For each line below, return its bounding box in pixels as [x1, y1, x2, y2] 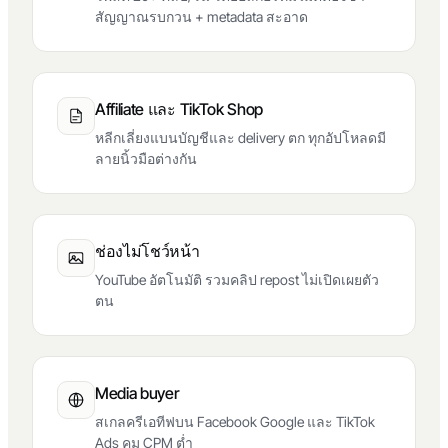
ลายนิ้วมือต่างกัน [95, 150, 197, 168]
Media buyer [95, 383, 179, 404]
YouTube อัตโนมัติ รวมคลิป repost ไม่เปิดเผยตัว [95, 271, 379, 289]
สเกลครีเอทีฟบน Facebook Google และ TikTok [95, 413, 375, 431]
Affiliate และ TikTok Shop [95, 99, 263, 120]
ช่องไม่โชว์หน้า [95, 241, 200, 262]
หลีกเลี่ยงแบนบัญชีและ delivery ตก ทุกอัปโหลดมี [95, 129, 386, 147]
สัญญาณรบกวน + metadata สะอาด [95, 8, 308, 26]
